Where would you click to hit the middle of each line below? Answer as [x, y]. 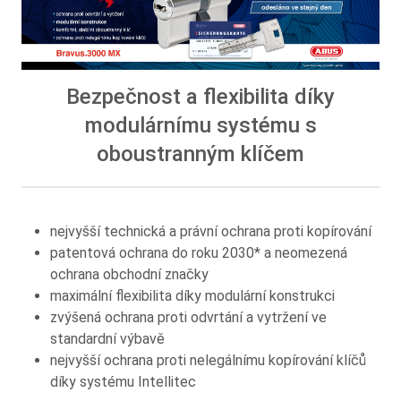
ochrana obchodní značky [129, 274]
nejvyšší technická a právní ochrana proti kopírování [211, 231]
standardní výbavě [107, 338]
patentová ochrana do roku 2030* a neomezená [199, 252]
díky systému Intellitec [123, 381]
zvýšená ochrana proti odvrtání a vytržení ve [188, 317]
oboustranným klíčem [200, 154]
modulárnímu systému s [200, 126]
